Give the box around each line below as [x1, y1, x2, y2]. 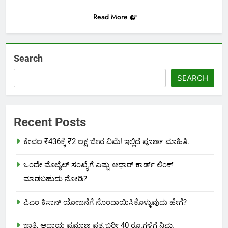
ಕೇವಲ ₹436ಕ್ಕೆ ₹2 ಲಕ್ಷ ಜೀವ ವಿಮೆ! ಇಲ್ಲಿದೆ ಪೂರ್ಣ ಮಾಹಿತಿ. [23, 137, 189, 147]
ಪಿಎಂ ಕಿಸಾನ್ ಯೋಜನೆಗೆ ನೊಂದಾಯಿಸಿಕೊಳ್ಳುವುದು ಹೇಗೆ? [23, 197, 187, 207]
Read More [93, 12, 128, 22]
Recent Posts [14, 115, 86, 130]
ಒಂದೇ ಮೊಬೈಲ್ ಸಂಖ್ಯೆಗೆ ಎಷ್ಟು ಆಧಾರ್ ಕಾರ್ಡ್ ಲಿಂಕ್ [23, 160, 174, 170]
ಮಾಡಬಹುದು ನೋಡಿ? [23, 174, 87, 184]
